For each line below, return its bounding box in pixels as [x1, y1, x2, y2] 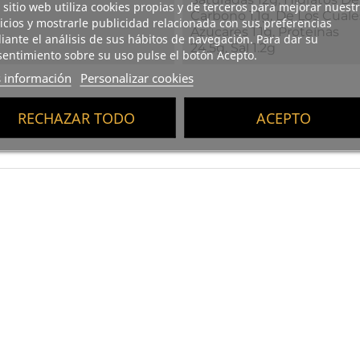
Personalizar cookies [80, 69, 194, 85]
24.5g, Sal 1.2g [190, 39, 276, 55]
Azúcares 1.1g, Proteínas [190, 23, 339, 39]
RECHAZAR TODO [18, 108, 136, 127]
